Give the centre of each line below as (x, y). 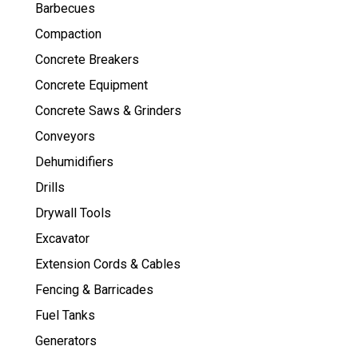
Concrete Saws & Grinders (108, 111)
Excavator (62, 239)
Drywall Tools (73, 213)
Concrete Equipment (91, 86)
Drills (50, 188)
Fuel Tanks (65, 316)
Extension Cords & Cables (107, 265)
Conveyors (65, 137)
